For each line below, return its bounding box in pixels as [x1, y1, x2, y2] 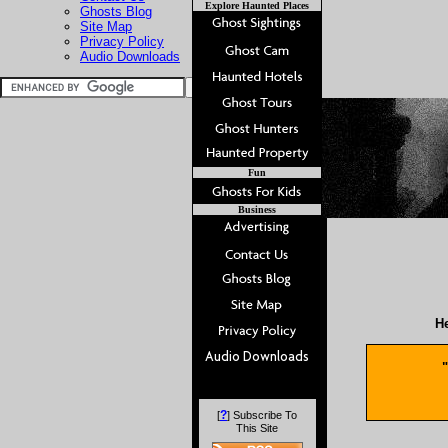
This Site [236, 422, 278, 434]
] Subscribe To [227, 409, 297, 421]
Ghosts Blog [80, 4, 152, 19]
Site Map [80, 19, 132, 34]
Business [238, 204, 276, 215]
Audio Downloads [80, 49, 180, 64]
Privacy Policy [80, 34, 164, 49]
